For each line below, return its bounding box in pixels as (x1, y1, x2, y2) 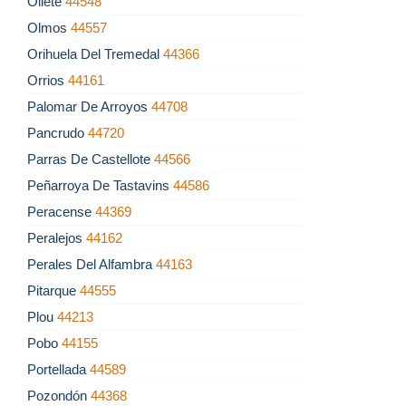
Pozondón (27, 388, 91, 404)
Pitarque (27, 283, 80, 299)
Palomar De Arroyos (27, 99, 151, 115)
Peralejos (27, 230, 86, 246)
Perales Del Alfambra (27, 256, 156, 273)
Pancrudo (27, 125, 88, 141)
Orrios (27, 72, 68, 89)
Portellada (27, 362, 90, 378)
